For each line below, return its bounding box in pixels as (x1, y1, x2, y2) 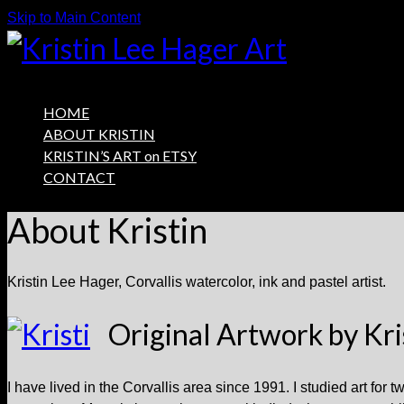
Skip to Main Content (7, 10, 141, 25)
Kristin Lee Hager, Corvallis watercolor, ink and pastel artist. (7, 273, 386, 289)
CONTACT (43, 169, 115, 186)
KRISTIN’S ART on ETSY (43, 147, 197, 164)
